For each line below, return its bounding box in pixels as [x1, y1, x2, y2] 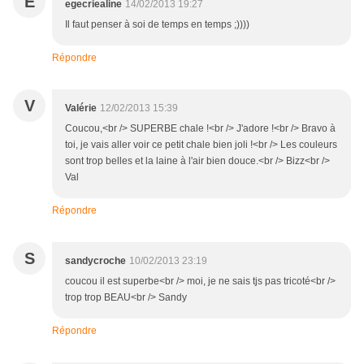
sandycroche [65, 255, 126, 267]
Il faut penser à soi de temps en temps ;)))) [65, 19, 249, 31]
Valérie [65, 102, 97, 115]
